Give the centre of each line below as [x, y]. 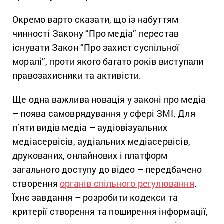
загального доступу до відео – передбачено [107, 169]
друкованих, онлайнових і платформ [90, 155]
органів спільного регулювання [127, 183]
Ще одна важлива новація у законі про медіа [109, 99]
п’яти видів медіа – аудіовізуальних [90, 127]
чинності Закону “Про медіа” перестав [96, 33]
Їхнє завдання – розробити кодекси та [95, 197]
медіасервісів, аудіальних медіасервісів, [102, 141]
